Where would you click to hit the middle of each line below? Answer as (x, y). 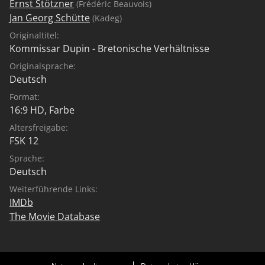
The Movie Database (55, 216)
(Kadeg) (106, 18)
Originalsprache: (43, 66)
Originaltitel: (34, 35)
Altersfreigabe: (39, 127)
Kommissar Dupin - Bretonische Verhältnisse (109, 48)
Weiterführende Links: (54, 189)
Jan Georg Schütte (50, 17)
